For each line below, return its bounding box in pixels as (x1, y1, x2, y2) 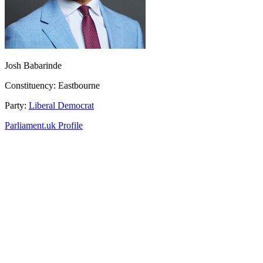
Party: (5, 100, 26, 110)
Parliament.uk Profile (5, 120, 83, 130)
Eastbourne (56, 80, 100, 90)
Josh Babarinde (5, 60, 62, 70)
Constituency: (5, 80, 56, 90)
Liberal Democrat (29, 100, 94, 110)
